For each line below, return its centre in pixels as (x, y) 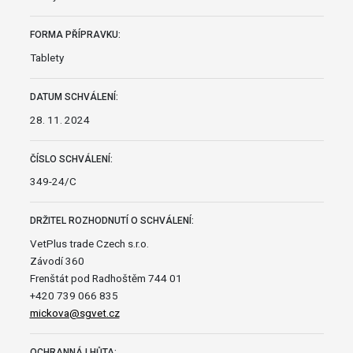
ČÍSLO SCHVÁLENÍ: (71, 159)
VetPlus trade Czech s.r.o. (89, 244)
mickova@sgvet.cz (74, 313)
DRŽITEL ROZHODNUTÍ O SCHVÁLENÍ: (111, 221)
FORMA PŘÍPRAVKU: (75, 35)
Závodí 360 (57, 261)
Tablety (46, 57)
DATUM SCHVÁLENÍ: (74, 97)
